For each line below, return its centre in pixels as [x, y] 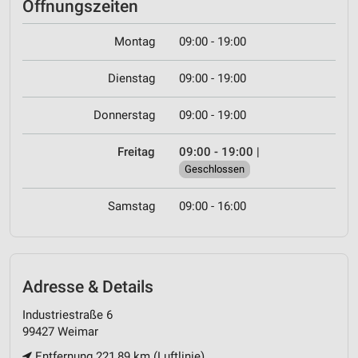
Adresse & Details [88, 287]
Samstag [131, 207]
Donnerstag [124, 115]
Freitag [136, 152]
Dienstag [131, 79]
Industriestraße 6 [68, 314]
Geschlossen [215, 169]
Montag [135, 42]
